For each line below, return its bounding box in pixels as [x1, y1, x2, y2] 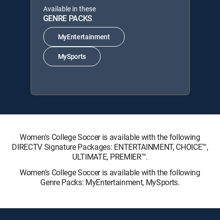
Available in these [43, 3, 96, 13]
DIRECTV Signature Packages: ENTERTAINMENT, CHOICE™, [12, 141, 208, 152]
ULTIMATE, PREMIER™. [72, 151, 148, 162]
